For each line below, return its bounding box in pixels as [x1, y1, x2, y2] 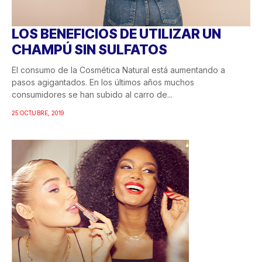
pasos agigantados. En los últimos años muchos [12, 77, 194, 88]
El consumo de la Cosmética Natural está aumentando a [12, 65, 225, 75]
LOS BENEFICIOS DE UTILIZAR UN [12, 26, 221, 43]
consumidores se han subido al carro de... [12, 89, 173, 100]
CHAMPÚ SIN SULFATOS [12, 42, 167, 58]
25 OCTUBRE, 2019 [12, 109, 64, 117]
